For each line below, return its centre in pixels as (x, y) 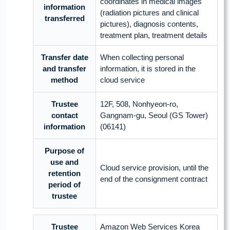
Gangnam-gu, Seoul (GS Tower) (154, 116)
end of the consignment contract (154, 179)
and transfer (64, 69)
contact (64, 116)
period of (64, 185)
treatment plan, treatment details (154, 35)
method (64, 80)
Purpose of (64, 151)
